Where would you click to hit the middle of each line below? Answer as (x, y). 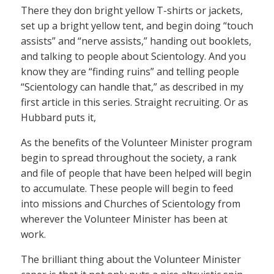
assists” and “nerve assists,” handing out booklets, (136, 41)
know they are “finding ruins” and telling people (130, 71)
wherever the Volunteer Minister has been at (124, 219)
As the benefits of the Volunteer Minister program (136, 142)
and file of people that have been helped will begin (136, 173)
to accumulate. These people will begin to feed (127, 188)
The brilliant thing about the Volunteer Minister (131, 259)
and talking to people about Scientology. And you (133, 56)
